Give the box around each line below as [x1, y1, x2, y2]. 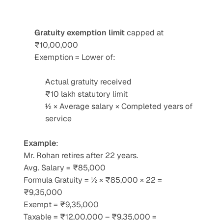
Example [24, 138, 56, 148]
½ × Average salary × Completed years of [45, 101, 192, 111]
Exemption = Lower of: [34, 52, 115, 62]
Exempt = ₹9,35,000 [24, 199, 99, 210]
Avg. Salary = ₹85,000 [24, 163, 106, 173]
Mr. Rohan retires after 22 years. [24, 150, 138, 161]
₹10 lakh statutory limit [45, 89, 128, 99]
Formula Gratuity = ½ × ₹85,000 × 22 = [24, 175, 162, 185]
